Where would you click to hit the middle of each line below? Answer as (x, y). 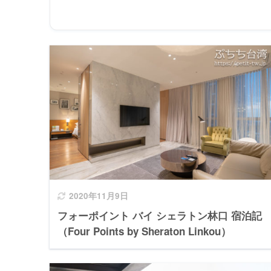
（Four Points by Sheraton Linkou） (144, 231)
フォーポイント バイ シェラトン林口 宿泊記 (160, 215)
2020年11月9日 (99, 195)
